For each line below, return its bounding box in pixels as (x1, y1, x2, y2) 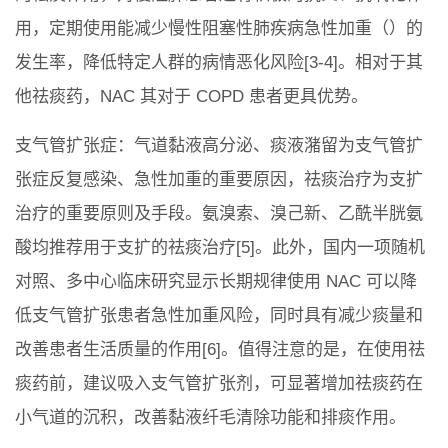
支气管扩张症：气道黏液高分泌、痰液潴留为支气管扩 (15, 136, 423, 156)
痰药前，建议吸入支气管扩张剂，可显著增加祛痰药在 (15, 374, 423, 394)
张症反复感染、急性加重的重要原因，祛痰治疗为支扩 (15, 170, 423, 190)
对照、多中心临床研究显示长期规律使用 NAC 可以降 (15, 272, 417, 292)
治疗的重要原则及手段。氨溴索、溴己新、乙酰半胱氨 (15, 204, 423, 224)
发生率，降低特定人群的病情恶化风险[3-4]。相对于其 (15, 53, 423, 73)
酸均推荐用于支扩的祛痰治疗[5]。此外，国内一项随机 (15, 238, 425, 258)
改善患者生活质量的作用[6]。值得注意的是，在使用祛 (15, 340, 425, 360)
